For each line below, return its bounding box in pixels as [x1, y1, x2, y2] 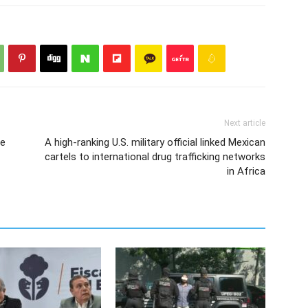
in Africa [227, 165, 265, 178]
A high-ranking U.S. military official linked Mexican [45, 136, 265, 149]
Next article [224, 118, 265, 129]
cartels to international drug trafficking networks [45, 151, 265, 164]
